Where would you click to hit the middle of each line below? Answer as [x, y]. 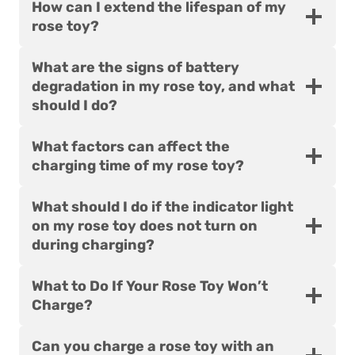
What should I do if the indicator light [162, 207]
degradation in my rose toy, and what [163, 87]
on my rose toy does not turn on [145, 226]
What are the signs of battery [136, 68]
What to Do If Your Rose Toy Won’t [150, 286]
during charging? [93, 245]
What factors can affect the [131, 147]
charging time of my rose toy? [138, 166]
